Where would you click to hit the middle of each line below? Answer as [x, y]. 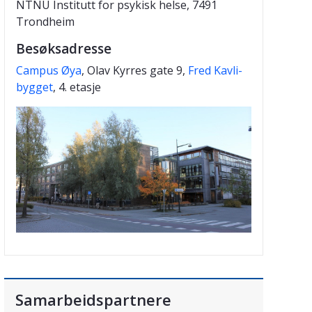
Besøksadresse [64, 48]
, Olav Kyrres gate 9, [135, 70]
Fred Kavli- [215, 70]
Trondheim [45, 21]
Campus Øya [49, 70]
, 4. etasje [77, 87]
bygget [34, 87]
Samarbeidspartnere [93, 300]
